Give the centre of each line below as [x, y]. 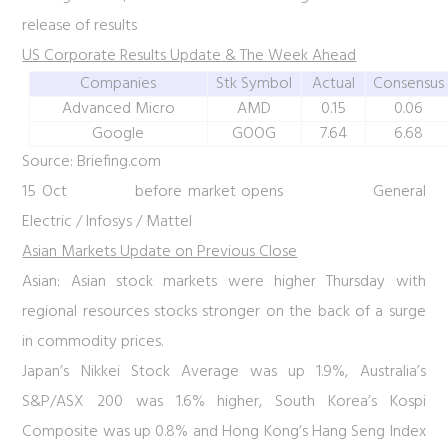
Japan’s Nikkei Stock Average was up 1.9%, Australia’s [224, 372]
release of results [80, 26]
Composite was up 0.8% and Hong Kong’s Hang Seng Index [224, 432]
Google [118, 134]
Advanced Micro [118, 109]
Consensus [409, 84]
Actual [333, 84]
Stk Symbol [254, 84]
